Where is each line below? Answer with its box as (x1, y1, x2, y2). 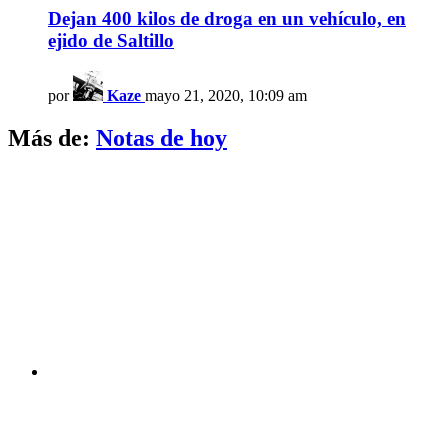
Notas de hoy (96, 124, 227, 151)
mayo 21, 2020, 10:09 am (145, 87, 307, 105)
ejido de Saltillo (48, 30, 174, 52)
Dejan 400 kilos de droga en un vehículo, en (48, 8, 406, 30)
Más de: (8, 124, 96, 151)
